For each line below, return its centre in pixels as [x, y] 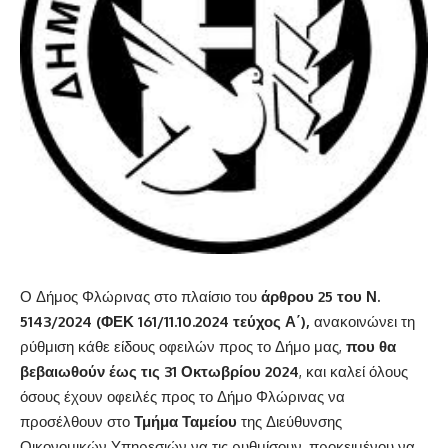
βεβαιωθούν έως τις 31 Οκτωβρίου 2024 [159, 371]
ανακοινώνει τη [362, 321]
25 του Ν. [349, 296]
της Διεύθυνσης [289, 421]
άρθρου [287, 296]
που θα [371, 346]
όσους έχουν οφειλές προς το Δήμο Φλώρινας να [182, 396]
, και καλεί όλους [353, 371]
